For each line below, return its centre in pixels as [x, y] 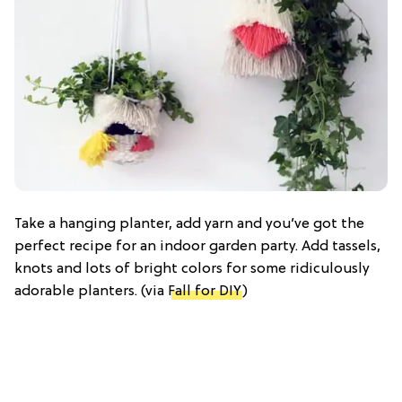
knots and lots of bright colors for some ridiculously [192, 269]
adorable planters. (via [91, 291]
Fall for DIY [205, 291]
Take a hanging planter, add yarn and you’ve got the [189, 224]
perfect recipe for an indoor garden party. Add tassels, [197, 246]
